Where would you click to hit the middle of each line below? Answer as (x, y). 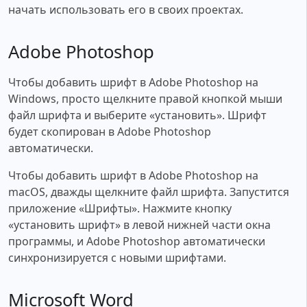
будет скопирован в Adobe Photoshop (110, 131)
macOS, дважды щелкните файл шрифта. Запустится (149, 192)
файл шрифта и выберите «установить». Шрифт (137, 115)
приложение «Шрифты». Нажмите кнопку (120, 208)
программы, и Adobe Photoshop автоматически (137, 241)
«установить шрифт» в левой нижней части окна (139, 224)
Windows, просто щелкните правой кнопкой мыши (145, 98)
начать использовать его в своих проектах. (126, 9)
